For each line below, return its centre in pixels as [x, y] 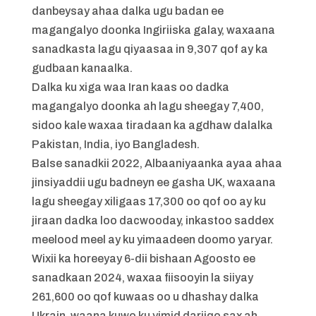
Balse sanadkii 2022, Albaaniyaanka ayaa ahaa [157, 164]
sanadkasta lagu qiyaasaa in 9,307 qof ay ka [150, 49]
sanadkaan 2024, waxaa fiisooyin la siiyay [142, 278]
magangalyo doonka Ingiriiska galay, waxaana [153, 30]
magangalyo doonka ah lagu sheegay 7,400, [147, 107]
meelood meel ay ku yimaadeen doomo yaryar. [152, 240]
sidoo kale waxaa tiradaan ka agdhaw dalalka [152, 126]
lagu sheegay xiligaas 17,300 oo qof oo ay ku [148, 202]
